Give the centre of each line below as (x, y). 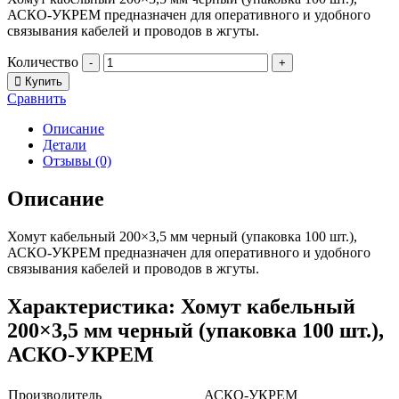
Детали (65, 144)
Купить (44, 81)
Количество (43, 61)
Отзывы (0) (77, 160)
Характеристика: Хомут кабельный (181, 306)
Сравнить (37, 98)
